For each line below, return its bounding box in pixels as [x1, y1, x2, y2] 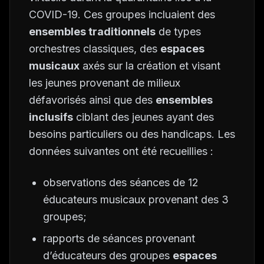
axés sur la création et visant [80, 60, 220, 72]
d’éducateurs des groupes [43, 249, 173, 262]
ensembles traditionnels [29, 25, 156, 38]
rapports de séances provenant [43, 232, 195, 245]
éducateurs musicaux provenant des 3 [43, 193, 229, 206]
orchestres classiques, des [29, 42, 160, 55]
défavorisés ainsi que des [29, 94, 156, 106]
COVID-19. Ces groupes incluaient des [29, 8, 215, 21]
